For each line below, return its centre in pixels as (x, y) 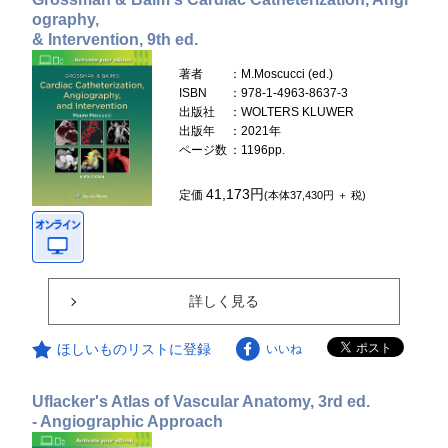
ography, (66, 19)
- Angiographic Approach (128, 421)
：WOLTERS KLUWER (292, 111)
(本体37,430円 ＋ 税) (315, 194)
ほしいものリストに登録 (134, 348)
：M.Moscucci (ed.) (281, 73)
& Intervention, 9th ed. (115, 39)
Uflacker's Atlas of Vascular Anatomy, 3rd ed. (201, 401)
